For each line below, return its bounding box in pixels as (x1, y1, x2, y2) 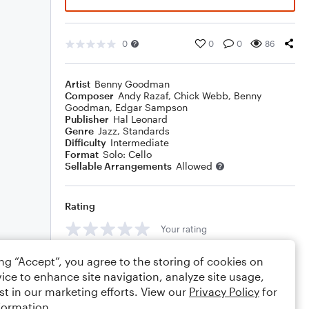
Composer (65, 90, 114, 101)
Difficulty (65, 137, 106, 148)
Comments (65, 254, 116, 266)
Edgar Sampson (115, 101, 188, 113)
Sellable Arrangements (65, 160, 172, 172)
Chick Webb (174, 90, 228, 101)
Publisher (65, 113, 109, 125)
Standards (123, 125, 170, 137)
